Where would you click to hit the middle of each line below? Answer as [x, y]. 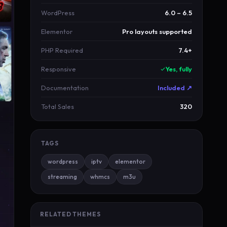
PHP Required [62, 50]
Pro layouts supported [157, 31]
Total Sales [58, 106]
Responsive [59, 69]
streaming [62, 177]
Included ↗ [175, 88]
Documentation [65, 88]
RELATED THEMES [70, 214]
